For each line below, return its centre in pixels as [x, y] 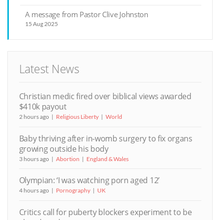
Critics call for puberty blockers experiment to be [105, 212]
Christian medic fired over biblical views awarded [105, 96]
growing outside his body [64, 149]
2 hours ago [34, 116]
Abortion [68, 159]
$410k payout [43, 106]
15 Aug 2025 [41, 24]
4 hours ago [34, 191]
